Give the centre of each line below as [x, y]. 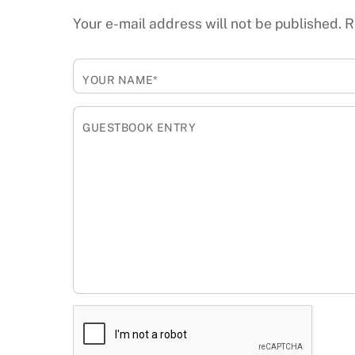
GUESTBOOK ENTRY [139, 127]
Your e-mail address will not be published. [207, 24]
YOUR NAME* [120, 80]
